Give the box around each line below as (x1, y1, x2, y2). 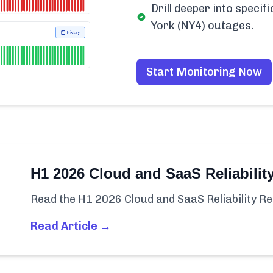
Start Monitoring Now (146, 65, 262, 79)
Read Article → (30, 219, 111, 233)
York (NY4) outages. (151, 19, 253, 32)
